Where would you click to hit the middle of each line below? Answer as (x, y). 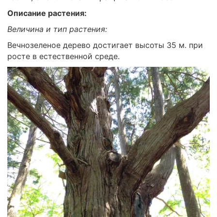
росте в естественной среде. (63, 56)
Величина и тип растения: (57, 29)
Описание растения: (47, 13)
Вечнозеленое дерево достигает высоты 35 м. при (105, 45)
